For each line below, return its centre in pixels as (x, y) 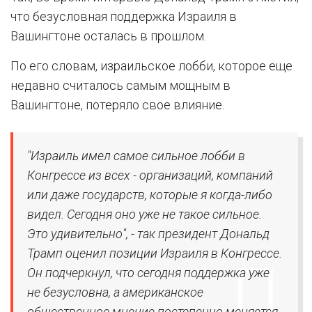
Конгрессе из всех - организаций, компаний (150, 175)
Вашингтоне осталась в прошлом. (108, 36)
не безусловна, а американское (115, 292)
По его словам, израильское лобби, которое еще (151, 66)
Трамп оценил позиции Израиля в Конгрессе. (155, 253)
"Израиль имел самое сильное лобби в (136, 156)
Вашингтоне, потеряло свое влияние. (117, 105)
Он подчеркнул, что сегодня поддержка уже (148, 273)
